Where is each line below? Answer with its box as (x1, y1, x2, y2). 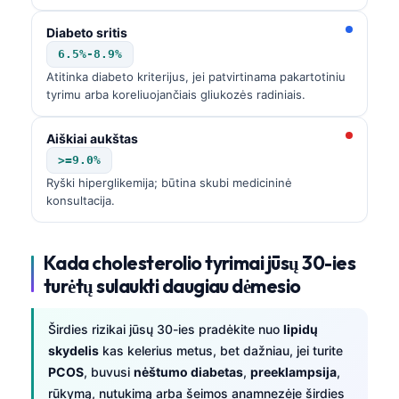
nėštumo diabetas (134, 363, 243, 379)
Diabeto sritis (46, 24, 127, 40)
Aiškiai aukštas (46, 130, 138, 146)
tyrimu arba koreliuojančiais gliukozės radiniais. (46, 86, 305, 102)
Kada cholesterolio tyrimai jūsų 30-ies (44, 250, 356, 274)
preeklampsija (250, 363, 337, 379)
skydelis (48, 342, 99, 358)
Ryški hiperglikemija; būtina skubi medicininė (46, 175, 292, 190)
